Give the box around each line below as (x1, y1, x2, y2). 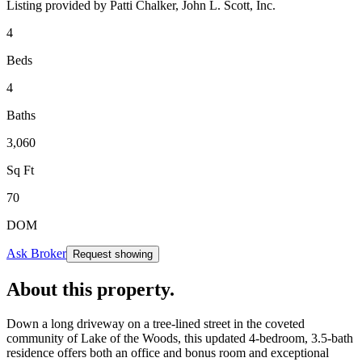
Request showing (73, 247, 153, 260)
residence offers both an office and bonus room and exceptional (6, 345, 329, 360)
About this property (6, 278, 170, 300)
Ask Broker (6, 246, 66, 260)
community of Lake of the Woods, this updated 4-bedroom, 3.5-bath (6, 330, 353, 345)
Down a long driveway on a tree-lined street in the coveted (6, 316, 305, 330)
